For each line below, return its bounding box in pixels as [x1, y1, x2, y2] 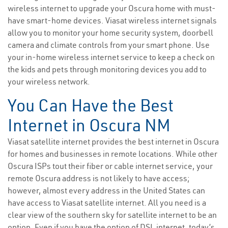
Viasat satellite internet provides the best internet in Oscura [8, 136, 219, 147]
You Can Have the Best [8, 95, 174, 117]
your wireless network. [8, 76, 90, 87]
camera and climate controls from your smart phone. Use [8, 40, 210, 50]
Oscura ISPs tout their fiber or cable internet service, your [8, 161, 213, 172]
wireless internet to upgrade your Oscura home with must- [8, 3, 216, 14]
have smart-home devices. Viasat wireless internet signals [8, 15, 217, 26]
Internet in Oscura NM [8, 115, 170, 136]
